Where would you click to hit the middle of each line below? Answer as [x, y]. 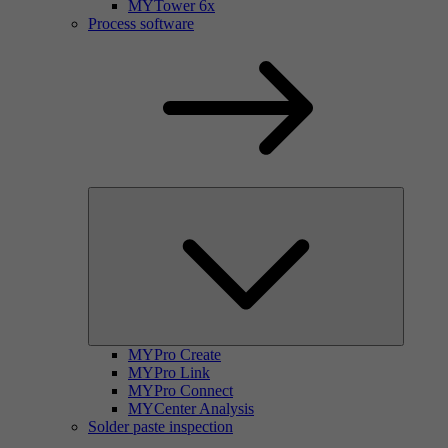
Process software [141, 23]
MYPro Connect [180, 390]
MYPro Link [169, 372]
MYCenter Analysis [191, 408]
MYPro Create [174, 354]
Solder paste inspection [160, 426]
